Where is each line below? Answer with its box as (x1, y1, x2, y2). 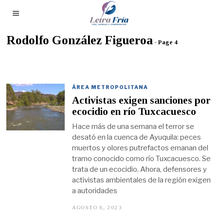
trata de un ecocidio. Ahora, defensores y (72, 164, 207, 174)
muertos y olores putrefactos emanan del (72, 143, 209, 152)
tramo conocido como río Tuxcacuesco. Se (72, 154, 211, 163)
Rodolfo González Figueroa (6, 33, 153, 47)
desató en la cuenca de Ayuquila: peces (72, 132, 201, 142)
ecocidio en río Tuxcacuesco (72, 106, 197, 118)
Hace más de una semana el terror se (72, 122, 195, 131)
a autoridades (72, 186, 118, 195)
